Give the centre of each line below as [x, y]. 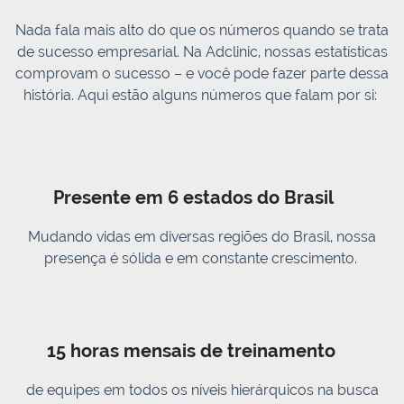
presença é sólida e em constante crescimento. [202, 258]
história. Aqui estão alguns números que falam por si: [202, 96]
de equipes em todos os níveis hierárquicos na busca [202, 390]
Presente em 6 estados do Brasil [194, 197]
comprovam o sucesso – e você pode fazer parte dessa [202, 74]
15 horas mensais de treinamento [194, 351]
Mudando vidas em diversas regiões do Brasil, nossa [202, 236]
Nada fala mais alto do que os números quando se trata [202, 31]
